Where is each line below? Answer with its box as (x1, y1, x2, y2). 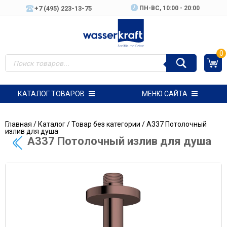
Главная (5, 120, 32, 128)
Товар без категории (71, 120, 140, 128)
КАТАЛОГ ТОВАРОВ (18, 89, 85, 98)
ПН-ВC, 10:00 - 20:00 (139, 5, 200, 12)
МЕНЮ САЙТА (142, 89, 187, 98)
